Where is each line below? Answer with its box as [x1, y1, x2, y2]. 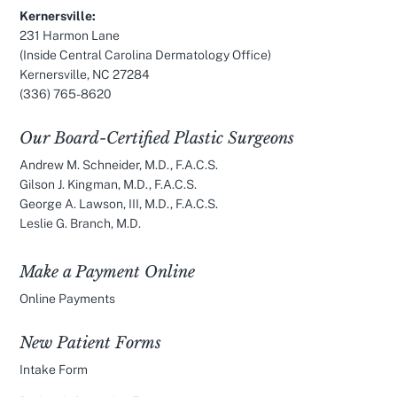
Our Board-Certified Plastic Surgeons [19, 128, 295, 148]
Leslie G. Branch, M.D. [19, 216, 142, 230]
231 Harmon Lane [19, 28, 121, 43]
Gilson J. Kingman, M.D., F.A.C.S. [19, 177, 198, 191]
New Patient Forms [19, 333, 162, 353]
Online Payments [19, 292, 116, 306]
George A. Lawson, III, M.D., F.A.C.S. [19, 197, 219, 211]
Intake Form [19, 362, 89, 377]
